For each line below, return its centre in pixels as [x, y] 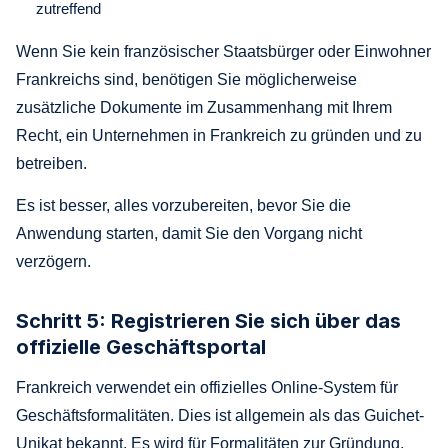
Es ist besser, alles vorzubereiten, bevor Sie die [183, 205]
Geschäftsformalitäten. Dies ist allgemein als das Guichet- [220, 415]
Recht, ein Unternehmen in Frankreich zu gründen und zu [219, 135]
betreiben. [51, 163]
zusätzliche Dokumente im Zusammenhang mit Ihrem [204, 107]
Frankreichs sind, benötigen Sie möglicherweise [186, 79]
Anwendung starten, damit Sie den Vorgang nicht [189, 233]
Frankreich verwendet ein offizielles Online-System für [207, 387]
